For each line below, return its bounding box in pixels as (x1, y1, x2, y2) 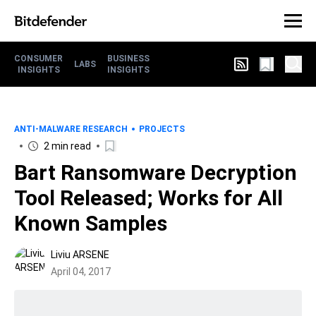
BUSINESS (107, 54, 150, 63)
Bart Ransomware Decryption (14, 160, 297, 185)
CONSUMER (14, 54, 63, 63)
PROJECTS (139, 124, 185, 134)
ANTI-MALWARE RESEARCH (14, 124, 128, 134)
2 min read (44, 140, 91, 152)
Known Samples (14, 211, 167, 236)
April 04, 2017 (51, 266, 111, 277)
